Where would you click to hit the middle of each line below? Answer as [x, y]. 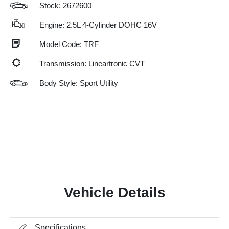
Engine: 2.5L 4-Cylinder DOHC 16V [98, 25]
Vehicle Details [114, 192]
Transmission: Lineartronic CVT [92, 63]
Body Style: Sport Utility [79, 83]
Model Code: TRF [69, 44]
